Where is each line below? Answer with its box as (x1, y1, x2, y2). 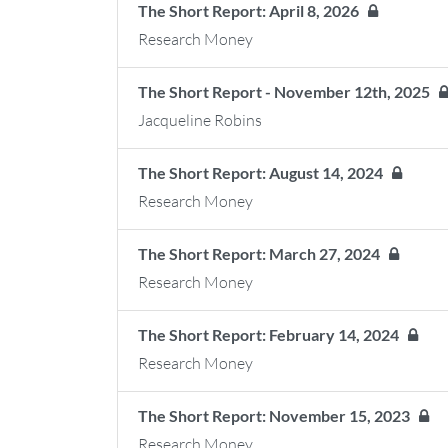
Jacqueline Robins (138, 110, 262, 130)
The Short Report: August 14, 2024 (138, 163, 392, 182)
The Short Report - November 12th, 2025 (138, 82, 439, 101)
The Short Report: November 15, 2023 (138, 406, 419, 425)
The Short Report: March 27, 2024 (138, 244, 389, 263)
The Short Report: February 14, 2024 (138, 325, 408, 344)
